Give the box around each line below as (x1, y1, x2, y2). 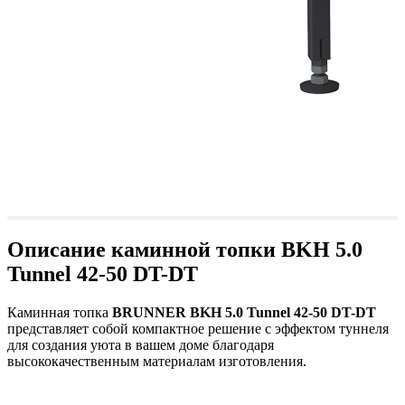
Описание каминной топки (7, 237, 276, 261)
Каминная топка (7, 304, 112, 320)
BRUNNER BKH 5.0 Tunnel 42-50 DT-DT (112, 304, 376, 320)
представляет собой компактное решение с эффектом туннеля (7, 320, 389, 336)
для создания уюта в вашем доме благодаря (7, 336, 274, 353)
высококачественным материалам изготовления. (7, 353, 306, 369)
